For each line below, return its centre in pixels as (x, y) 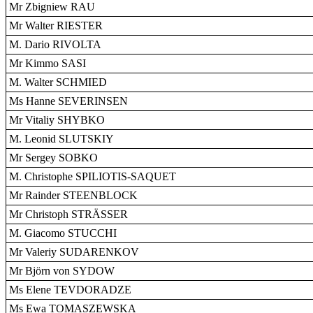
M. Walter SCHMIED (58, 82)
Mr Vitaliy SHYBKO (57, 120)
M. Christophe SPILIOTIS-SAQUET (93, 176)
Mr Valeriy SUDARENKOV (74, 252)
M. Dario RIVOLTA (55, 44)
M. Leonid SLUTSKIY (61, 139)
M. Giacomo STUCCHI (63, 233)
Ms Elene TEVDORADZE (70, 290)
